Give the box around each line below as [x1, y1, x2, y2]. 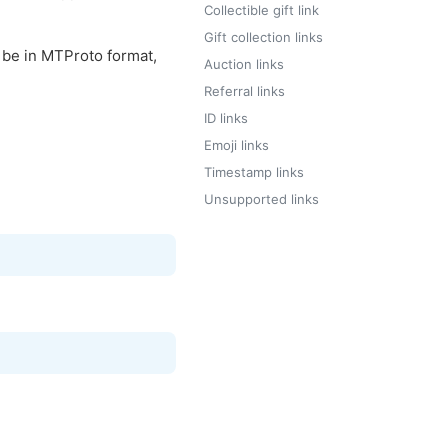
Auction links [204, 56, 284, 72]
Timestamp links [204, 164, 304, 180]
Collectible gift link [204, 2, 319, 18]
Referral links [204, 83, 285, 99]
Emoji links [204, 137, 269, 153]
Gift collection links [204, 29, 323, 45]
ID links [204, 110, 248, 126]
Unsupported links [204, 191, 319, 207]
